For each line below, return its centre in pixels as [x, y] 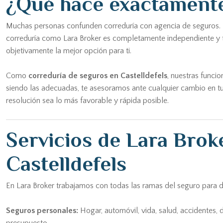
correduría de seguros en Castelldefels [98, 76]
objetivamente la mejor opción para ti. [69, 51]
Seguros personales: [42, 211]
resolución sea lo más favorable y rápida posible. [87, 101]
